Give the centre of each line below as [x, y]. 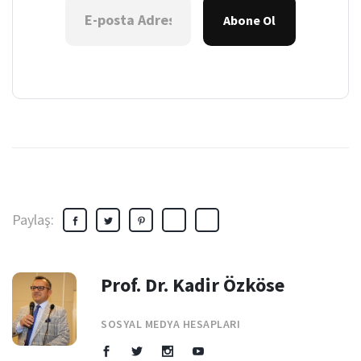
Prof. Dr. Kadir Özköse [193, 284]
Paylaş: [33, 219]
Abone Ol [249, 20]
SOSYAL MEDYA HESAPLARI [170, 324]
